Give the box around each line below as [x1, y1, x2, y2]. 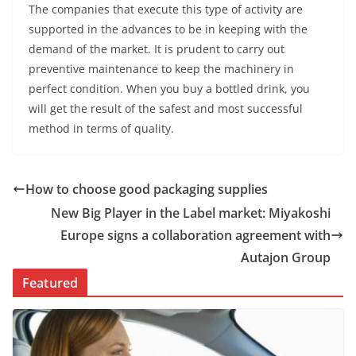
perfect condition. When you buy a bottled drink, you [29, 80, 310, 96]
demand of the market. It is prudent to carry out [29, 41, 284, 56]
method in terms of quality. [29, 120, 174, 136]
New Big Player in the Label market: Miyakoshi [51, 203, 331, 222]
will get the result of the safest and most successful [29, 100, 303, 116]
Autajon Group [241, 248, 331, 266]
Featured [22, 273, 79, 292]
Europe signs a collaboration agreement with [60, 226, 331, 244]
